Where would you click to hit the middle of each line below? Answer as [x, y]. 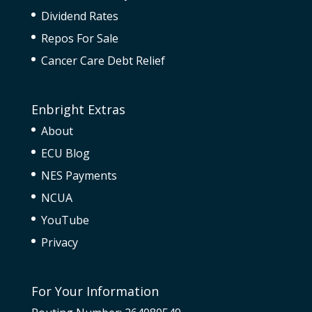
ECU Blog [65, 153]
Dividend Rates [79, 16]
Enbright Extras [78, 109]
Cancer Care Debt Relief [103, 60]
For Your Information [95, 291]
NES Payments [79, 175]
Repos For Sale [79, 38]
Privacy [59, 242]
